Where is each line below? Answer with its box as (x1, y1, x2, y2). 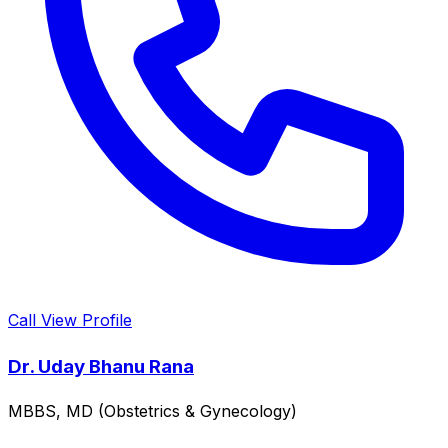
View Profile (41, 309, 132, 330)
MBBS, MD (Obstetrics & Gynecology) (8, 401, 297, 422)
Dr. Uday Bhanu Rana (8, 354, 194, 378)
